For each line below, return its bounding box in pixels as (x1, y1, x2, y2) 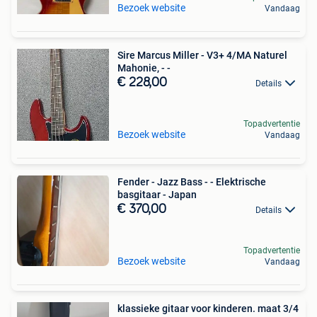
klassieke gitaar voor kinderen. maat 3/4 (117, 303, 299, 314)
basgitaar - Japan (117, 189, 197, 200)
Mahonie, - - (117, 62, 171, 74)
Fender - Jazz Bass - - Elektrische (117, 176, 266, 188)
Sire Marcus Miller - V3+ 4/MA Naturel (117, 50, 287, 61)
